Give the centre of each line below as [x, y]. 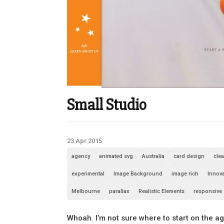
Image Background [138, 174]
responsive [208, 191]
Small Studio [107, 105]
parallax [119, 191]
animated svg [116, 156]
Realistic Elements [162, 191]
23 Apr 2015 [85, 141]
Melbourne [86, 191]
